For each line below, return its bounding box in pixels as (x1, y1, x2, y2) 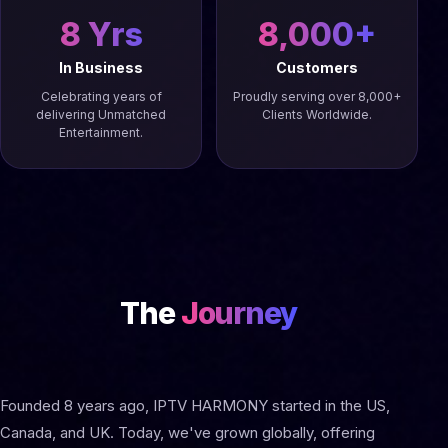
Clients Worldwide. (262, 107, 372, 122)
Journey (180, 295, 299, 331)
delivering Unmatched (36, 107, 166, 122)
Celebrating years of (40, 89, 162, 104)
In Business (59, 59, 143, 76)
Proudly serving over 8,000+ (233, 89, 401, 104)
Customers (276, 59, 358, 76)
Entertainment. (59, 125, 143, 140)
